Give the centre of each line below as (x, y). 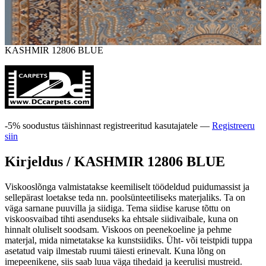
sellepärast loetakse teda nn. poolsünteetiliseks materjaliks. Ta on (125, 197)
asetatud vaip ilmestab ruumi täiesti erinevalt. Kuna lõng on (115, 251)
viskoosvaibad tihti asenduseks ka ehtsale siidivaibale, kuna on (121, 218)
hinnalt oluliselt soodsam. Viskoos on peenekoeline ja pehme (118, 229)
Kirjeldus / (39, 161)
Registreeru (233, 125)
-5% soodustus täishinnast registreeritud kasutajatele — (108, 125)
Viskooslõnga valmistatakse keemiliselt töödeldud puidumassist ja (127, 186)
